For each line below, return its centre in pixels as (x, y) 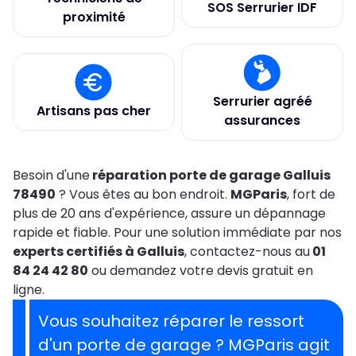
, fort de (311, 194)
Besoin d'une (51, 175)
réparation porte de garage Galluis (210, 175)
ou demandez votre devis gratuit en (201, 271)
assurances (262, 120)
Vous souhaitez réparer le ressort (171, 321)
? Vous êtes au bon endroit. (143, 194)
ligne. (29, 290)
